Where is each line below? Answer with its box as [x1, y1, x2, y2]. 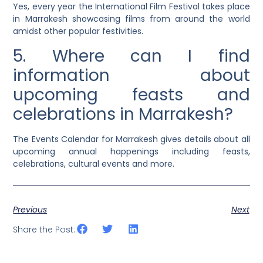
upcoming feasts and [13, 83, 250, 106]
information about [13, 63, 250, 87]
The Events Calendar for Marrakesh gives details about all [13, 133, 250, 145]
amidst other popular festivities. [13, 25, 144, 38]
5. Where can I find [13, 44, 250, 68]
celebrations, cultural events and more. [13, 157, 175, 170]
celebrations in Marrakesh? [13, 102, 234, 126]
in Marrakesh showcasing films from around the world [13, 13, 250, 25]
